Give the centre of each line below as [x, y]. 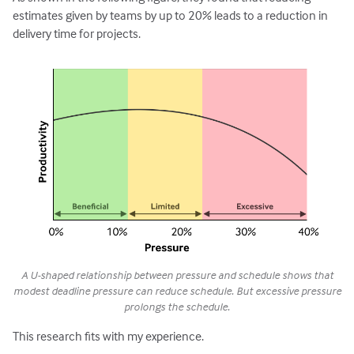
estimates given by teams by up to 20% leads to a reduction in [171, 15]
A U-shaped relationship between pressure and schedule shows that [177, 274]
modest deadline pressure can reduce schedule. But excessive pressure [177, 290]
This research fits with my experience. [109, 336]
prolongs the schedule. [177, 306]
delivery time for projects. [77, 33]
